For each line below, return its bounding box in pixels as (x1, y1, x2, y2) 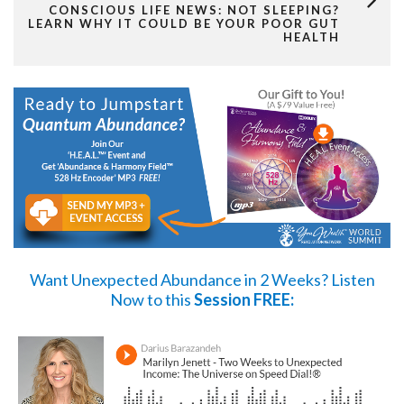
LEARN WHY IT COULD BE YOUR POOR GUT (28, 16, 340, 32)
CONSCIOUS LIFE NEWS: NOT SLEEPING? (49, 3, 340, 18)
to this (144, 289, 194, 309)
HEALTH (283, 30, 340, 45)
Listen (330, 269, 375, 289)
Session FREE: (194, 289, 294, 309)
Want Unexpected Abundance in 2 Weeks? (29, 269, 331, 289)
